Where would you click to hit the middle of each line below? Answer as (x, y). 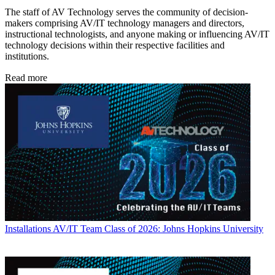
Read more (26, 78)
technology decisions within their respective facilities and (115, 45)
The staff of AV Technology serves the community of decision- (126, 12)
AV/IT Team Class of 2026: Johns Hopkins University (158, 229)
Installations (28, 229)
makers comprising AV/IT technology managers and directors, (125, 23)
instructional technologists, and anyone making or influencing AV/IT (137, 34)
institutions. (27, 56)
